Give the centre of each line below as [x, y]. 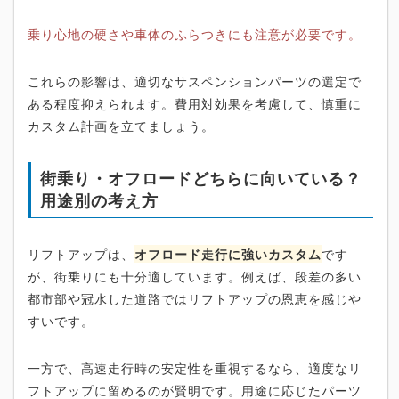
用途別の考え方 [99, 200]
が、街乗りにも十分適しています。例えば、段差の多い [195, 276]
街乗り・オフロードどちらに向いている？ [201, 178]
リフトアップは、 [81, 253]
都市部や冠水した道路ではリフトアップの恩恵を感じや [195, 298]
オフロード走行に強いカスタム [228, 253]
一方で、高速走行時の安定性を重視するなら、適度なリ [195, 367]
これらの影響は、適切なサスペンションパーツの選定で [195, 81]
